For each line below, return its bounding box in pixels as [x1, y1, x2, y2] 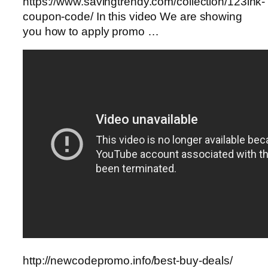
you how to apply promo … [23, 25, 159, 38]
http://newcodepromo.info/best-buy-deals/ [23, 254, 233, 267]
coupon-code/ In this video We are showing [23, 10, 242, 23]
